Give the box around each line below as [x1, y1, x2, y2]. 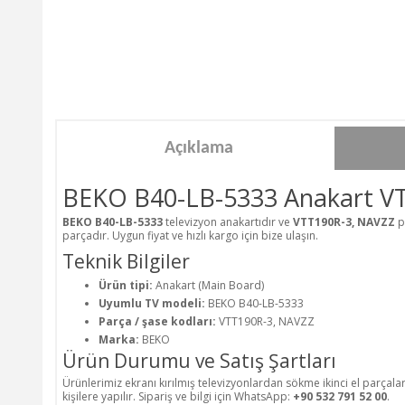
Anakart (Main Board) [153, 277, 264, 293]
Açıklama [164, 138, 233, 157]
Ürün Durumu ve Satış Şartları [62, 347, 336, 373]
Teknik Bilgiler [62, 248, 190, 274]
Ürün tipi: [99, 277, 153, 293]
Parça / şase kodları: [99, 313, 216, 329]
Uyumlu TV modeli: [99, 295, 205, 311]
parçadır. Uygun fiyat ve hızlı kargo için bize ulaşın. [62, 227, 318, 243]
